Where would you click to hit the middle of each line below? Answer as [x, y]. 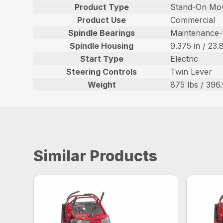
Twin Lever [191, 72]
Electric [184, 59]
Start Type [102, 59]
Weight [102, 85]
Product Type [102, 7]
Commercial [193, 20]
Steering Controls [102, 72]
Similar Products [96, 156]
